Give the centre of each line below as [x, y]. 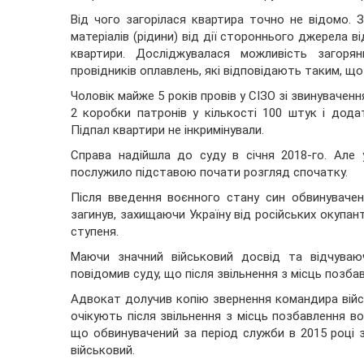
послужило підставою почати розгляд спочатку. [209, 173]
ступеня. [95, 232]
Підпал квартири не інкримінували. [167, 130]
